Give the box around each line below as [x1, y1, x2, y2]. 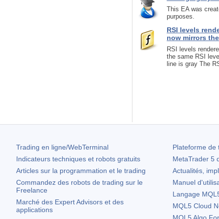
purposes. [167, 13, 195, 20]
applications [16, 206, 53, 214]
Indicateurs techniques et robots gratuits [16, 155, 140, 163]
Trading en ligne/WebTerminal [16, 143, 109, 151]
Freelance [16, 186, 47, 194]
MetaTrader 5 [172, 155, 215, 163]
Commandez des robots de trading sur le [16, 178, 143, 186]
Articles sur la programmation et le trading [16, 167, 146, 175]
